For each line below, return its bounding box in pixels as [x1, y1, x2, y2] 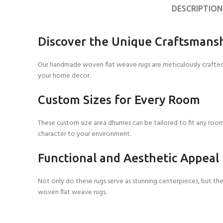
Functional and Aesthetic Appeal [38, 151, 219, 165]
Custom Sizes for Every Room [38, 93, 200, 107]
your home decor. [38, 70, 91, 82]
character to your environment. [38, 128, 131, 140]
